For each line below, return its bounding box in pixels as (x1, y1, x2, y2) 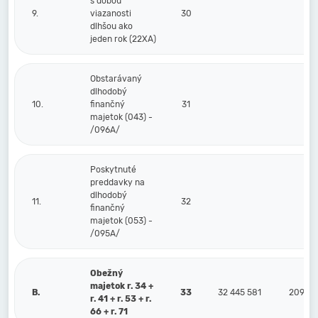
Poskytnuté (90, 165, 136, 175)
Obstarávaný (90, 74, 142, 84)
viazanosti (90, 9, 131, 18)
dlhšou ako (90, 21, 133, 31)
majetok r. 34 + (90, 281, 153, 291)
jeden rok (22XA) (90, 34, 156, 44)
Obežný (90, 268, 123, 278)
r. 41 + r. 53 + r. (90, 294, 151, 304)
